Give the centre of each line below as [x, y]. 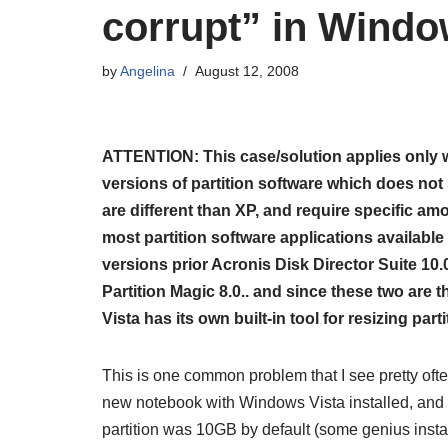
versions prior [156, 264]
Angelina [147, 70]
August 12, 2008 [247, 70]
